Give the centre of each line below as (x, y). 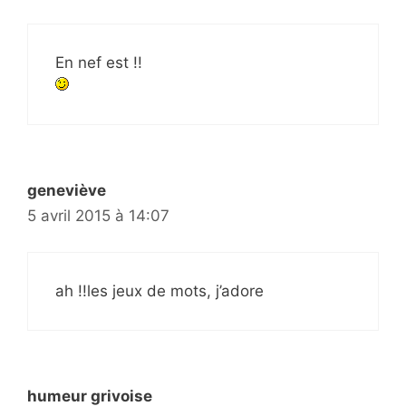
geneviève (67, 190)
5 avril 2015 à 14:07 (98, 215)
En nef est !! (99, 62)
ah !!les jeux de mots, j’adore (159, 291)
